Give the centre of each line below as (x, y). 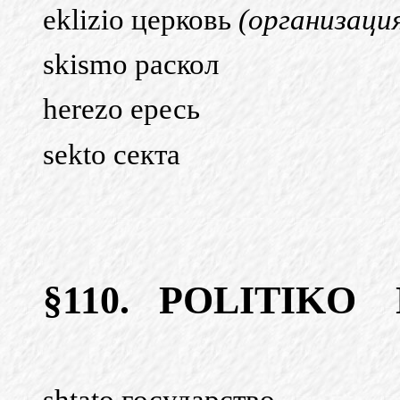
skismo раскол (131, 65)
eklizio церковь (141, 19)
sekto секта (112, 154)
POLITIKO (258, 300)
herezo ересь (121, 109)
